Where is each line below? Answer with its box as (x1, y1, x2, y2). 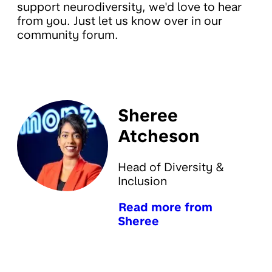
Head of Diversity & (118, 160, 225, 175)
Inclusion (118, 174, 167, 189)
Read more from (118, 200, 212, 214)
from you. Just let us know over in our (17, 13, 222, 28)
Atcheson (118, 125, 200, 146)
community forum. (17, 27, 118, 42)
